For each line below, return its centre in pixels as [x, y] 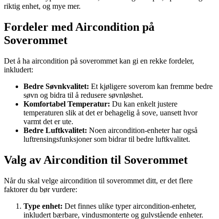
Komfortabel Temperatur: [67, 104]
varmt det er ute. [48, 121]
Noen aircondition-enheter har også [142, 130]
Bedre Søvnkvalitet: [56, 86]
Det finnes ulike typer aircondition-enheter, [129, 206]
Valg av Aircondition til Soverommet [96, 160]
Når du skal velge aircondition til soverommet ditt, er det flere [98, 180]
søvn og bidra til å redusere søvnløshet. [83, 95]
